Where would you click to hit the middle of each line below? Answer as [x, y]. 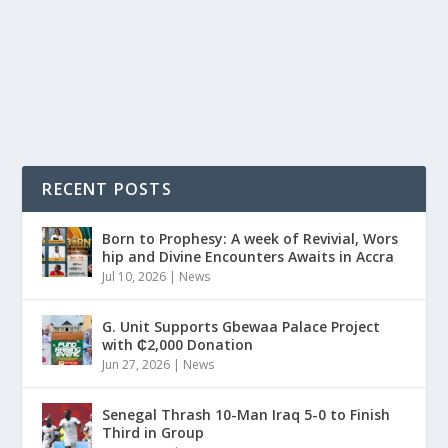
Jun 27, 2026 [136, 364]
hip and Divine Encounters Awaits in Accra [248, 256]
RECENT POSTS [107, 189]
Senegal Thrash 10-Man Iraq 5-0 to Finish [246, 414]
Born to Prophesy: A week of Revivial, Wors [250, 238]
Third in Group [153, 432]
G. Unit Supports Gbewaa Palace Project [241, 326]
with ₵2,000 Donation [178, 344]
